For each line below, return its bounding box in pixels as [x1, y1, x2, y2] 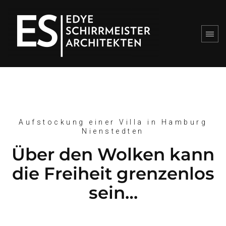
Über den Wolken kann [12, 144, 214, 165]
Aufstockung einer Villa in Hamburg [19, 118, 207, 126]
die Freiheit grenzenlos [12, 163, 214, 184]
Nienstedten [82, 127, 144, 135]
